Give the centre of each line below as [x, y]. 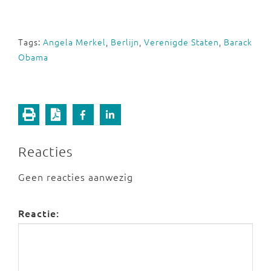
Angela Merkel [74, 42]
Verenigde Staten [181, 42]
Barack [238, 42]
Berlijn [125, 42]
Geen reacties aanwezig [76, 177]
